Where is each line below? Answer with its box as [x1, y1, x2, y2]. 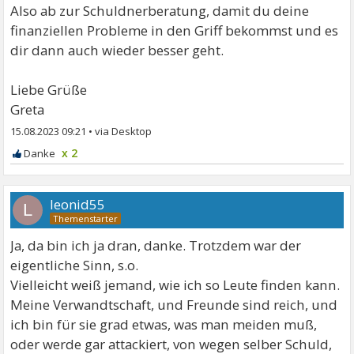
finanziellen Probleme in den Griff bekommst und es [10, 21, 339, 40]
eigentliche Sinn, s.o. [10, 255, 139, 274]
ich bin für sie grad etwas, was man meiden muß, [10, 314, 318, 333]
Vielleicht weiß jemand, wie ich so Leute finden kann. [10, 275, 341, 294]
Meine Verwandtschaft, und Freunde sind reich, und [10, 295, 338, 314]
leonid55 [50, 194, 106, 213]
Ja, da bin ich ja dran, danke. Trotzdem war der [10, 235, 302, 254]
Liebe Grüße [10, 80, 88, 99]
